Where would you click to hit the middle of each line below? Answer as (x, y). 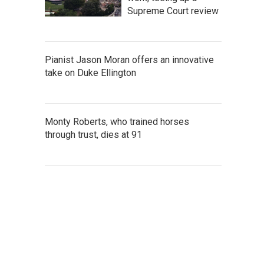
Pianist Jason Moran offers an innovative (129, 60)
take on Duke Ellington (90, 72)
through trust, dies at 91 (93, 134)
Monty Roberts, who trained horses (117, 121)
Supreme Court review (173, 11)
